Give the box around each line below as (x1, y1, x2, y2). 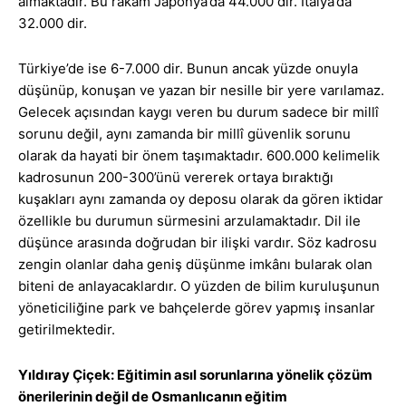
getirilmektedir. (18, 321, 115, 339)
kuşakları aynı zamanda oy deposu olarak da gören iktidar (18, 190, 383, 208)
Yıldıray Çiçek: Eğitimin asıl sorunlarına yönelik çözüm (18, 366, 372, 384)
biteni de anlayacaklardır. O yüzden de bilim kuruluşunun (18, 277, 380, 295)
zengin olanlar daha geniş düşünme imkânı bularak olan (18, 256, 372, 274)
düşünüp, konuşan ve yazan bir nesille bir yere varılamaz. (18, 82, 384, 100)
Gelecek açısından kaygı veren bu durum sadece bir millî (18, 103, 379, 121)
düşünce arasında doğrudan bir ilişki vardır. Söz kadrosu (18, 234, 377, 252)
